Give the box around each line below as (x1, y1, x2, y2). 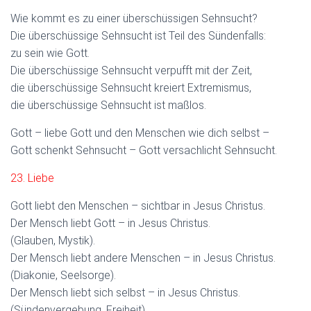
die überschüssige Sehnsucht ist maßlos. (10, 98, 206, 112)
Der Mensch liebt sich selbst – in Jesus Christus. (10, 285, 240, 299)
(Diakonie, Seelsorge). (10, 268, 116, 282)
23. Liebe (10, 171, 54, 185)
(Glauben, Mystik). (10, 233, 95, 247)
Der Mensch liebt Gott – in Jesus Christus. (10, 216, 210, 230)
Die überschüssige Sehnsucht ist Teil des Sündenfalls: (10, 28, 266, 42)
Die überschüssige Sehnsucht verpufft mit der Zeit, (10, 63, 252, 77)
